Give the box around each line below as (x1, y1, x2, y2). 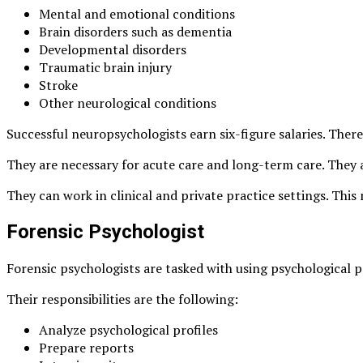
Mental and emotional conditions (39, 5, 235, 23)
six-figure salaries (220, 125, 322, 143)
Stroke (39, 76, 78, 95)
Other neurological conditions (39, 94, 216, 113)
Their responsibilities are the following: (6, 290, 238, 309)
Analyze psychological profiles (39, 321, 218, 340)
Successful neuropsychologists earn (6, 125, 220, 143)
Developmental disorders (39, 41, 186, 59)
